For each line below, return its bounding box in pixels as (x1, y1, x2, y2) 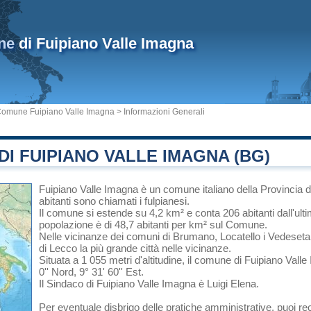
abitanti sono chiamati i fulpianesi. (39, 195, 190, 207)
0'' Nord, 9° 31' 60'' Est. (39, 266, 144, 278)
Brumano (173, 230, 215, 242)
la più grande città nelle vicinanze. (77, 242, 231, 254)
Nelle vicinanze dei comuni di (39, 230, 173, 242)
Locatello (220, 230, 260, 242)
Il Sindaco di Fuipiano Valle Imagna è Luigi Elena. (39, 278, 259, 289)
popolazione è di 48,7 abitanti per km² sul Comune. (39, 219, 267, 230)
